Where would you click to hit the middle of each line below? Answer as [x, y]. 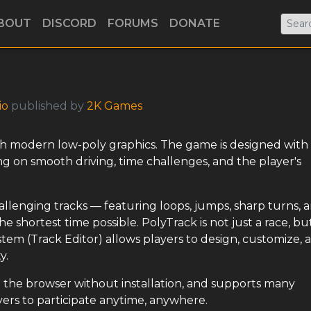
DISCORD [69, 23]
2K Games [115, 106]
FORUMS [133, 23]
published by [48, 106]
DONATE [195, 23]
